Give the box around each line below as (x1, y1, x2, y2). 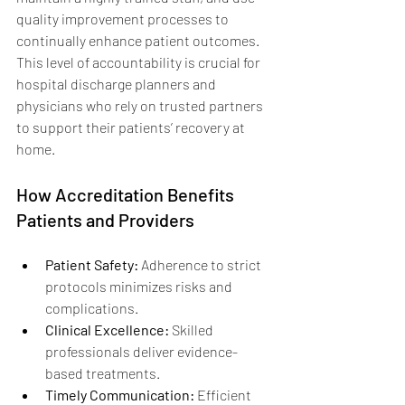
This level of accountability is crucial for (16, 52, 263, 71)
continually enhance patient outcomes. (16, 31, 262, 49)
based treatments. (45, 363, 160, 381)
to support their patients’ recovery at (16, 118, 248, 136)
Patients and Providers (16, 208, 194, 231)
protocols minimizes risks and (45, 277, 235, 295)
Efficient (194, 385, 254, 403)
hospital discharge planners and (16, 74, 219, 92)
